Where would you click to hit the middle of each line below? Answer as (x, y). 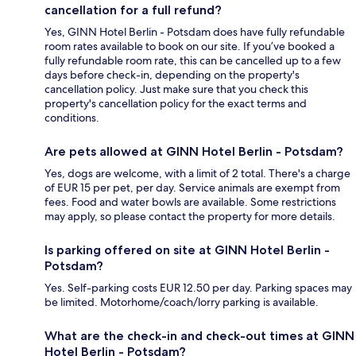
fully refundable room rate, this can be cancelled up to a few (193, 60)
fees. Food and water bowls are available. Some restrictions (190, 201)
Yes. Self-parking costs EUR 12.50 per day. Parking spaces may (198, 287)
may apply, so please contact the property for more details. (190, 216)
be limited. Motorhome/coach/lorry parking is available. (182, 302)
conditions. (72, 117)
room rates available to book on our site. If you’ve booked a (190, 46)
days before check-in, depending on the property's (172, 74)
